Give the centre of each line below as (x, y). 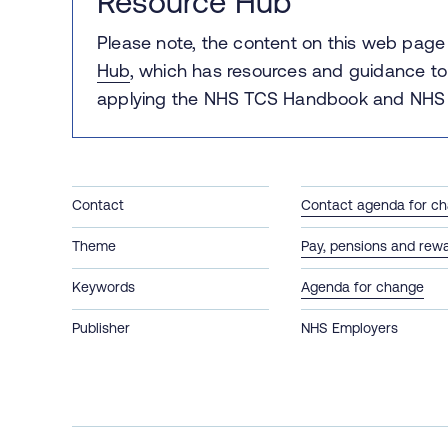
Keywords (103, 286)
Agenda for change (363, 286)
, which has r (181, 70)
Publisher (101, 327)
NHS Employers (350, 327)
